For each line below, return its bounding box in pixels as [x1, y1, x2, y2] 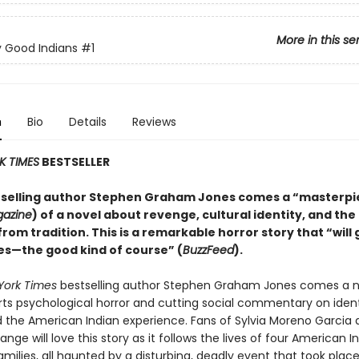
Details [68, 114, 107, 130]
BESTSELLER [38, 154, 110, 170]
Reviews [131, 114, 176, 130]
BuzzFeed [182, 242, 234, 258]
